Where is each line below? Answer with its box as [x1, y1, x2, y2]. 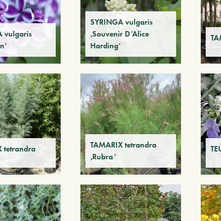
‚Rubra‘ [90, 151, 116, 162]
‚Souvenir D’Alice [90, 29, 149, 39]
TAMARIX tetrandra [90, 139, 156, 150]
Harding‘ [90, 40, 121, 51]
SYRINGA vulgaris [90, 17, 152, 28]
